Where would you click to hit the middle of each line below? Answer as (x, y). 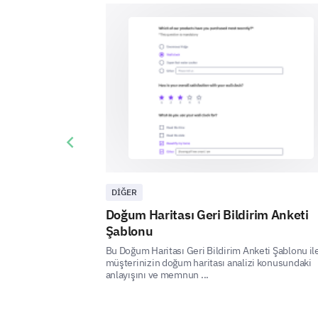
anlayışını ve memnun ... (157, 275)
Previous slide (94, 142)
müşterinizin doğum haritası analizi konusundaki (208, 263)
